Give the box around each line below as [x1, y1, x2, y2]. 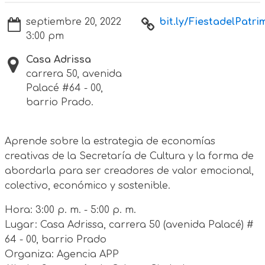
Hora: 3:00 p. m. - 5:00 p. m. [5, 204, 136, 215]
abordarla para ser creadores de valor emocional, [5, 165, 254, 176]
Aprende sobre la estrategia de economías [5, 135, 215, 147]
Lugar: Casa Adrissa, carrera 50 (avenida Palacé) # [5, 219, 254, 230]
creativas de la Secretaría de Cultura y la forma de [5, 150, 254, 161]
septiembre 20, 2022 [26, 16, 121, 27]
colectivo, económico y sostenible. [5, 180, 170, 191]
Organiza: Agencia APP [5, 248, 119, 260]
